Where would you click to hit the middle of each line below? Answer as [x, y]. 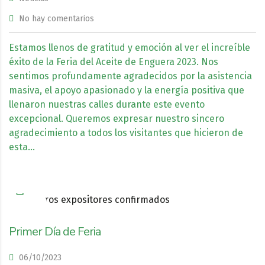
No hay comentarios [56, 19]
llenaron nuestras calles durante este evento [107, 104]
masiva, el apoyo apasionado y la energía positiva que [127, 90]
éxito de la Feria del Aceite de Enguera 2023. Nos [114, 62]
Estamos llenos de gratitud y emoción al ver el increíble [130, 48]
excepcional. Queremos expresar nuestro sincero [117, 119]
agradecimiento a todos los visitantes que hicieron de [126, 133]
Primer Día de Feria [55, 232]
